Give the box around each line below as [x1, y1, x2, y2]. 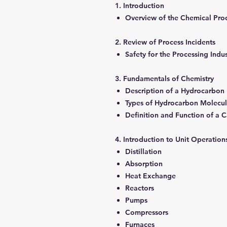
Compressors [125, 208, 170, 217]
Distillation [125, 147, 164, 156]
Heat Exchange [125, 171, 178, 180]
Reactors [125, 183, 156, 193]
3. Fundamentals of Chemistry [115, 74, 216, 83]
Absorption [125, 159, 165, 168]
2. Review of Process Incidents [115, 37, 217, 47]
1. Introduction [115, 1, 166, 10]
